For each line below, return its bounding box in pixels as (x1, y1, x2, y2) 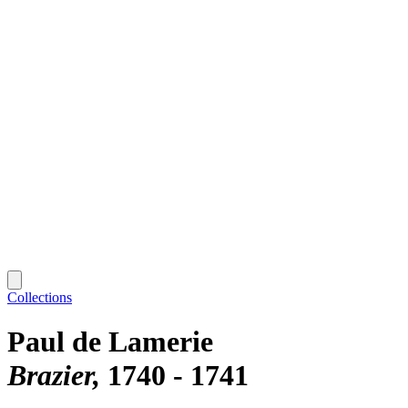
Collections (7, 289, 72, 305)
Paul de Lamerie (7, 325, 213, 359)
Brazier (7, 359, 93, 393)
